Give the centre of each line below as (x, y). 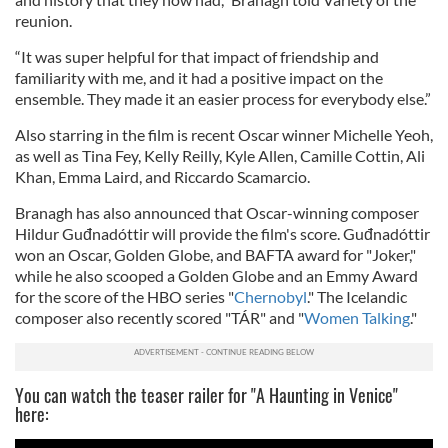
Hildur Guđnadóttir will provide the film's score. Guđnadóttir (222, 233)
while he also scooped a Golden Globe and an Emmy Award (216, 275)
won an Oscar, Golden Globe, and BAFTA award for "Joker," (215, 254)
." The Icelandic (357, 296)
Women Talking (357, 317)
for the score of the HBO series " (124, 296)
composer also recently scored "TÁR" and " (159, 317)
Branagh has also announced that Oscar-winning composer (217, 212)
